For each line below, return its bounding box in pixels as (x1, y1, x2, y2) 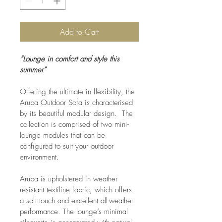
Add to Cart (60, 26, 99, 37)
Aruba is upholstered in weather (20, 173, 120, 184)
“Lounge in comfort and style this (20, 54, 122, 64)
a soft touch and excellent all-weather (20, 195, 136, 206)
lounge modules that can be (20, 130, 108, 140)
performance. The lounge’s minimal (20, 206, 130, 217)
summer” (20, 64, 46, 75)
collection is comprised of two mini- (20, 119, 129, 129)
